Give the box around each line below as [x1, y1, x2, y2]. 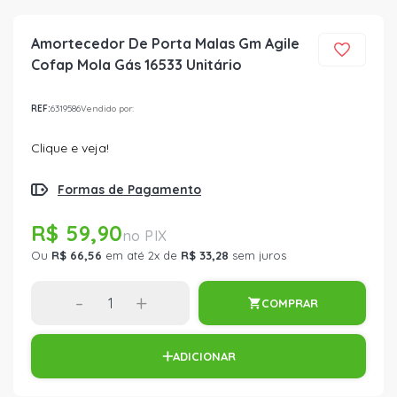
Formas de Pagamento [58, 182, 201, 198]
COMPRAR [261, 295, 318, 310]
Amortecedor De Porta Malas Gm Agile [31, 35, 300, 52]
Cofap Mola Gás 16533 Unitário [31, 56, 242, 74]
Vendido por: [81, 102, 134, 114]
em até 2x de [102, 248, 181, 262]
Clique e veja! [31, 140, 109, 156]
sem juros [229, 248, 286, 262]
